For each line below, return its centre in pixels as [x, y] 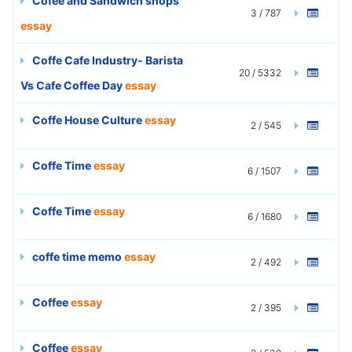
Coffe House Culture [87, 119]
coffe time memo [77, 256]
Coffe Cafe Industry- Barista [106, 60]
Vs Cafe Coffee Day [73, 85]
